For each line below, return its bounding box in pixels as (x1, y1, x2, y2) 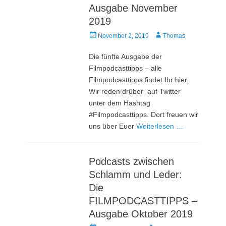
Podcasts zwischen (89, 155, 175, 167)
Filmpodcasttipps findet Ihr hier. (89, 75, 189, 84)
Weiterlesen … (136, 122, 184, 130)
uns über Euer (89, 122, 137, 130)
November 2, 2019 (98, 32, 149, 39)
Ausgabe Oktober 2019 (89, 208, 193, 219)
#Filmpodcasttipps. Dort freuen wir (89, 110, 199, 119)
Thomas (163, 32, 186, 39)
